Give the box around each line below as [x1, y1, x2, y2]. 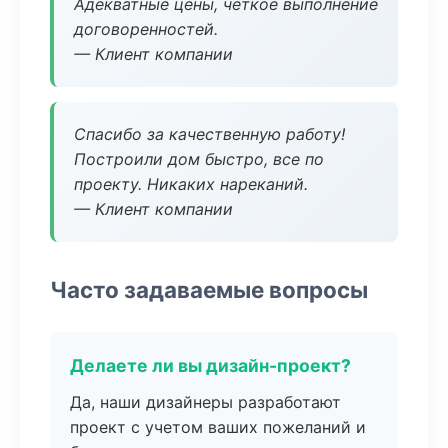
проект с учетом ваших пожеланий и [70, 417, 366, 437]
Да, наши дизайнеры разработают [70, 392, 341, 412]
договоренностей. [74, 19, 218, 39]
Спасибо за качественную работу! [74, 124, 345, 144]
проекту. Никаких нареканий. [74, 174, 308, 194]
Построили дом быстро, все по [74, 149, 324, 169]
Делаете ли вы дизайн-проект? [70, 355, 351, 376]
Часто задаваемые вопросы [50, 276, 368, 303]
